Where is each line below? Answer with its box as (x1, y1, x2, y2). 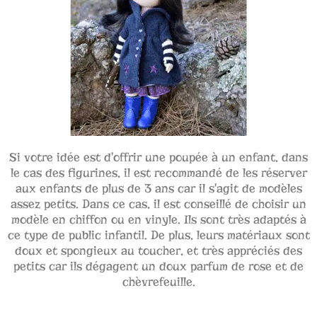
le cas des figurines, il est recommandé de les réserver (10, 166, 307, 181)
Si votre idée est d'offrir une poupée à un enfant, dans (9, 150, 308, 166)
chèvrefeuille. (122, 275, 195, 290)
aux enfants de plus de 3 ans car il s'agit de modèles (15, 181, 302, 197)
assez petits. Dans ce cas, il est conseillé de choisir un (11, 197, 306, 212)
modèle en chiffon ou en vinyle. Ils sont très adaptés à (11, 212, 306, 228)
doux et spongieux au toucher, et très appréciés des (15, 243, 302, 259)
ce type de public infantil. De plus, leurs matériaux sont (7, 228, 310, 243)
